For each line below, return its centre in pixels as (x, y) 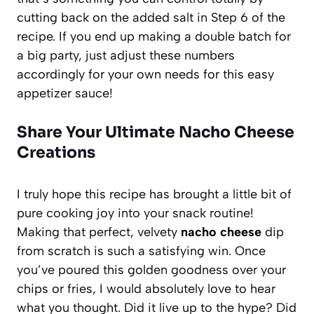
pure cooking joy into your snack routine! (135, 213)
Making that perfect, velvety (99, 232)
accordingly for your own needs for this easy (145, 74)
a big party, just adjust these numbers (126, 55)
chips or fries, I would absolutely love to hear (146, 288)
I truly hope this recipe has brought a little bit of (154, 194)
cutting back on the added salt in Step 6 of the (151, 17)
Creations (56, 152)
